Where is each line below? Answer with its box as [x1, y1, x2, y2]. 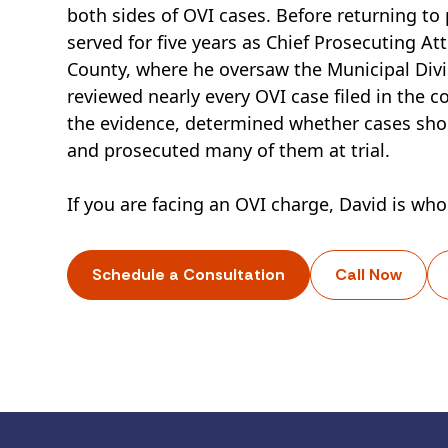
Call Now [335, 264, 403, 285]
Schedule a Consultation [92, 264, 286, 285]
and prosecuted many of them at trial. [67, 138, 391, 162]
